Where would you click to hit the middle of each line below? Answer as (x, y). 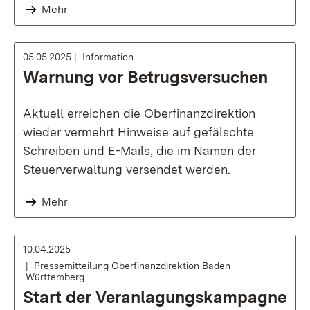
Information (108, 57)
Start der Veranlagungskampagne (155, 297)
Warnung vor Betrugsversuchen (145, 77)
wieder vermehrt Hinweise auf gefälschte (138, 132)
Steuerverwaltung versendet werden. (127, 169)
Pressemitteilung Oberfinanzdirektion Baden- (134, 266)
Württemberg (55, 277)
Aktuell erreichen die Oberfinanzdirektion (139, 113)
